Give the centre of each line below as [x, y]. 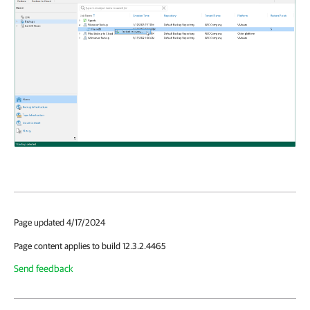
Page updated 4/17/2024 [60, 222]
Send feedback [44, 268]
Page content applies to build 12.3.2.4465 [90, 246]
